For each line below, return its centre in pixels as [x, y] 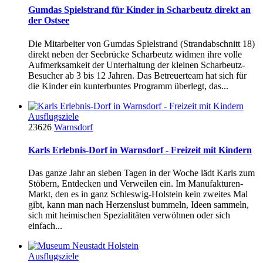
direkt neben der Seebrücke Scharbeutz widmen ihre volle [135, 54]
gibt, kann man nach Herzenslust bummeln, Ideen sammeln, [139, 205]
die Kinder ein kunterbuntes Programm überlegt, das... [128, 86]
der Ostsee [49, 21]
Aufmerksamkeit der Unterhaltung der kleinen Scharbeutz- [136, 65]
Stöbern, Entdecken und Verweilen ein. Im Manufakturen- [136, 184]
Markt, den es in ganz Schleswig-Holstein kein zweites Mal [138, 194]
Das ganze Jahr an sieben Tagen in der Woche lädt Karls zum [141, 173]
